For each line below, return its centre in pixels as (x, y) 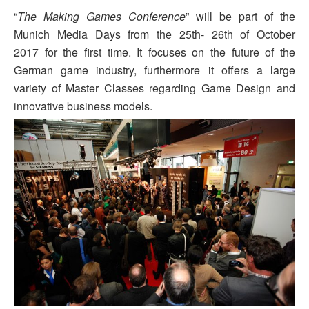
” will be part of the (240, 17)
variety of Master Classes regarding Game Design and (154, 88)
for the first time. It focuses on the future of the (167, 52)
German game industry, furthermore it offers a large (154, 70)
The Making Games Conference (101, 17)
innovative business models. (83, 106)
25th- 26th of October (237, 34)
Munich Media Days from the (97, 34)
